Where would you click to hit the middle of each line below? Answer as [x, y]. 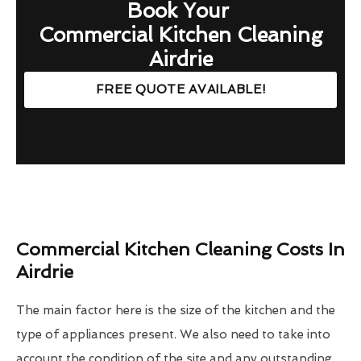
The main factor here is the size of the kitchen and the [176, 311]
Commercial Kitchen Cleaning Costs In [180, 249]
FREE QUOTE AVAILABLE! [180, 90]
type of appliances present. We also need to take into [173, 335]
